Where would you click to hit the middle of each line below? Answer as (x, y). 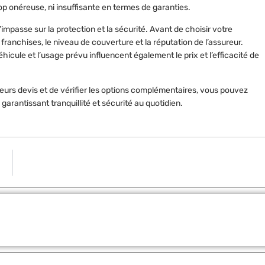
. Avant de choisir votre (189, 30)
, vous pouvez (222, 91)
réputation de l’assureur (197, 43)
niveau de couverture (93, 43)
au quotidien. (158, 104)
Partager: (103, 213)
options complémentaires (149, 91)
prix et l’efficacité (216, 56)
